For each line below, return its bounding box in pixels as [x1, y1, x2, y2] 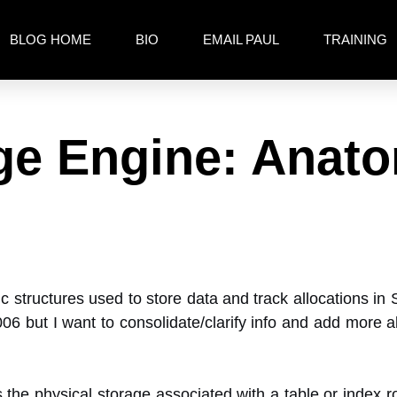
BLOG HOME [10, 32, 91, 47]
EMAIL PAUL [203, 32, 279, 47]
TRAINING [323, 32, 387, 47]
